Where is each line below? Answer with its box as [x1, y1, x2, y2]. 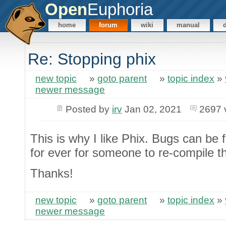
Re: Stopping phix [28, 50, 156, 69]
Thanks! [30, 166, 73, 181]
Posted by [65, 103, 112, 115]
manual [177, 21, 200, 29]
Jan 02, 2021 [122, 103, 182, 115]
